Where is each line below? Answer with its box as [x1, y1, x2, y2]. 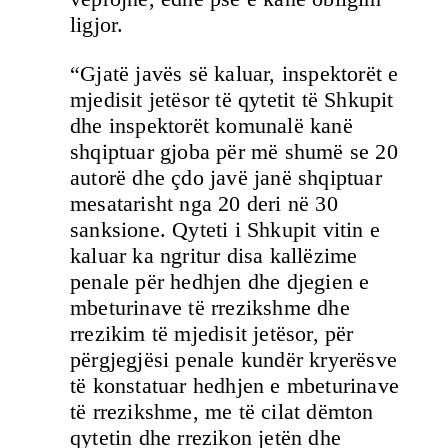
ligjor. [70, 12, 124, 38]
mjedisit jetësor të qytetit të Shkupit [70, 86, 394, 112]
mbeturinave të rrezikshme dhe [70, 294, 350, 320]
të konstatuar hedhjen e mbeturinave [70, 372, 400, 398]
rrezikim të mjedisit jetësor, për [70, 320, 354, 346]
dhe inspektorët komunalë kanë [70, 112, 353, 138]
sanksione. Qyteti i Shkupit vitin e [70, 216, 381, 242]
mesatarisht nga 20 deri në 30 [70, 190, 338, 216]
